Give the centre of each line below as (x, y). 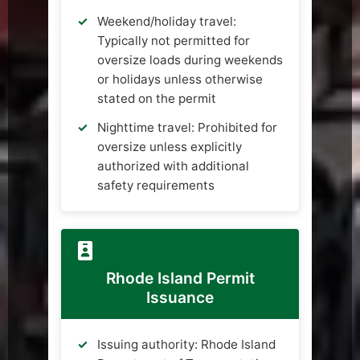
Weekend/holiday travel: (167, 22)
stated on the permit (157, 99)
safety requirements (156, 186)
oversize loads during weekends (190, 60)
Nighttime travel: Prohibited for (187, 128)
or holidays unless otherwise (180, 80)
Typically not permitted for (174, 41)
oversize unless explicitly (170, 147)
